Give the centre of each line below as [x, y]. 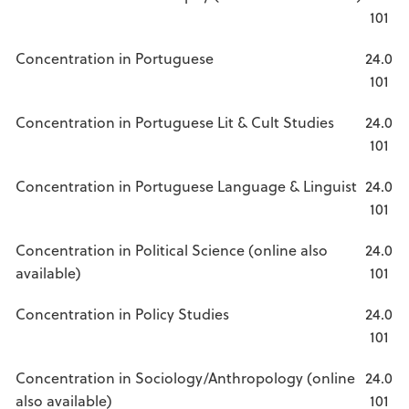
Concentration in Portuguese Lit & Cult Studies [175, 122]
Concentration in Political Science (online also [172, 250]
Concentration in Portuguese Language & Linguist [186, 186]
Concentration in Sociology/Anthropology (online [185, 378]
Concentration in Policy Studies [122, 314]
